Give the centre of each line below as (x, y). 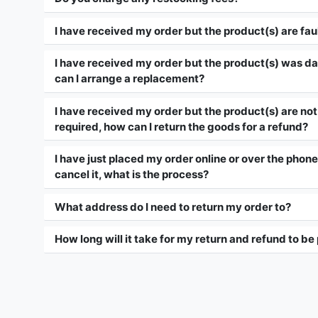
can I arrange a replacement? (130, 79)
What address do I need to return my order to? (173, 207)
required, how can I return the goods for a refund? (181, 126)
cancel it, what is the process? (132, 175)
